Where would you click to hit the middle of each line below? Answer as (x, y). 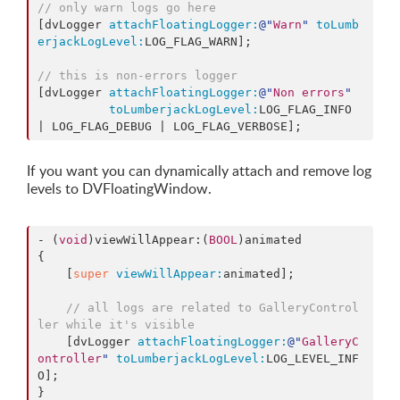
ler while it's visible (116, 325)
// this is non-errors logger (137, 75)
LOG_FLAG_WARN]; (198, 42)
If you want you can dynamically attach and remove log (199, 171)
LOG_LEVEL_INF (312, 358)
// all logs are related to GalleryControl (212, 308)
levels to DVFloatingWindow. (119, 188)
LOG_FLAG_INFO (305, 109)
